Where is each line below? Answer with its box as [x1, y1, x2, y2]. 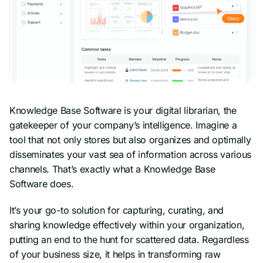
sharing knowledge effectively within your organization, [9, 218, 245, 231]
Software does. [9, 177, 74, 190]
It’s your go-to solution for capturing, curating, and [9, 204, 224, 216]
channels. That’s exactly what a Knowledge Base [9, 163, 215, 175]
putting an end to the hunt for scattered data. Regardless [9, 233, 249, 245]
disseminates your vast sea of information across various [9, 148, 252, 160]
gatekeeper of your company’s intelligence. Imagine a [9, 119, 237, 131]
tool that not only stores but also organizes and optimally [9, 133, 251, 146]
